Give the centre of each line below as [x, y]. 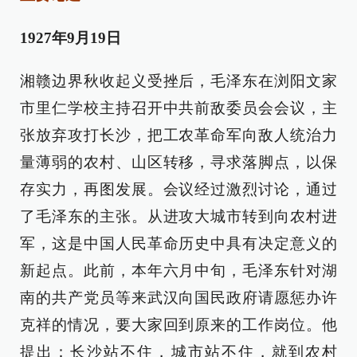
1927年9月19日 [71, 38]
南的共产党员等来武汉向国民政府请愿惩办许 [178, 298]
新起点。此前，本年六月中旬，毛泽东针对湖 [178, 271]
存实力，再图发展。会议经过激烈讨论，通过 [178, 189]
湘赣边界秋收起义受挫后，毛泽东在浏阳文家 [178, 81]
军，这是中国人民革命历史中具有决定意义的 [178, 243]
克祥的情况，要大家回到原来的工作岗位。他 [178, 325]
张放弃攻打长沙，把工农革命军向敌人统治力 [178, 135]
